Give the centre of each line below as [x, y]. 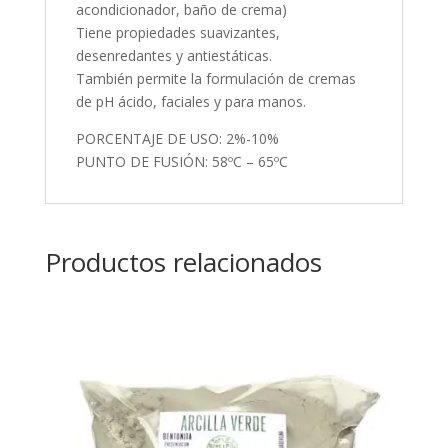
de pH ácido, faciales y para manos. [190, 101]
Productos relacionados [183, 262]
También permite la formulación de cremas [215, 78]
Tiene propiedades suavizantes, [177, 32]
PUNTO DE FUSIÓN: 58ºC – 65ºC [181, 161]
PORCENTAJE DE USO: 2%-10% [177, 138]
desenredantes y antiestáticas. [173, 55]
